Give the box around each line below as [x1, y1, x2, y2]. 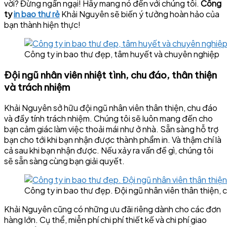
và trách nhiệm [4, 81, 70, 93]
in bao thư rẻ [14, 8, 60, 19]
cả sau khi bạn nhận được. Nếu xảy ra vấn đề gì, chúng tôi [4, 145, 213, 156]
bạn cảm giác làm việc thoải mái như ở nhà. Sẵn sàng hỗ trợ [4, 124, 218, 135]
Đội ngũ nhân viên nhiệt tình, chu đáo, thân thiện [4, 68, 217, 81]
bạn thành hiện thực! [4, 19, 81, 30]
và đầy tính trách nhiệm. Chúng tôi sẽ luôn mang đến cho [4, 113, 213, 124]
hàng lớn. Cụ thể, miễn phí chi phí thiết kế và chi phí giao [4, 214, 207, 225]
